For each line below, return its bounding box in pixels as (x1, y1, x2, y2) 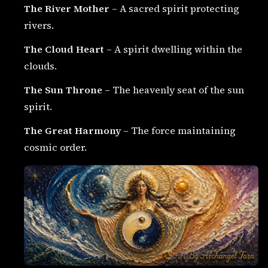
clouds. (24, 59, 57, 72)
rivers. (24, 19, 54, 32)
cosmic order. (24, 141, 87, 154)
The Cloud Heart (24, 42, 104, 56)
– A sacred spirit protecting (109, 2, 239, 15)
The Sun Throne (24, 83, 102, 96)
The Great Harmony (24, 124, 121, 137)
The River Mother (24, 2, 109, 15)
